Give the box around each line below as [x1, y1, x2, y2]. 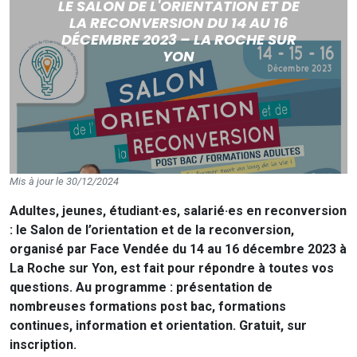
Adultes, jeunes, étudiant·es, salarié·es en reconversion [10, 203, 347, 219]
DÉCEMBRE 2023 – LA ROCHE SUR [61, 29, 296, 50]
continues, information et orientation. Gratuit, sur [10, 318, 307, 334]
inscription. [10, 337, 76, 353]
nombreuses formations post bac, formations [10, 299, 286, 315]
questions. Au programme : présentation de [10, 280, 273, 296]
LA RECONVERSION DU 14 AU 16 [69, 13, 288, 33]
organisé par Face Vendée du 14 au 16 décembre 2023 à [10, 241, 347, 257]
